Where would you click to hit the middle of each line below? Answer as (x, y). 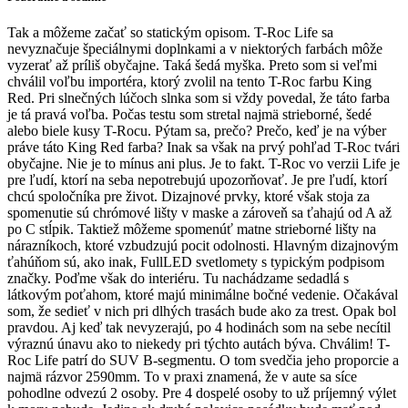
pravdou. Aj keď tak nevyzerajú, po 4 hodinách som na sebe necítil (199, 327)
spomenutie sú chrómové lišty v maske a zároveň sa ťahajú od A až (199, 212)
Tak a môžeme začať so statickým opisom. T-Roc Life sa (170, 32)
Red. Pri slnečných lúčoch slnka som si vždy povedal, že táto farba (199, 97)
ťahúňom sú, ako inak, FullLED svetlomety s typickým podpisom (196, 261)
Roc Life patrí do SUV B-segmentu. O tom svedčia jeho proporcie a (203, 360)
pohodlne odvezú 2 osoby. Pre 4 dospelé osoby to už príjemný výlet (202, 393)
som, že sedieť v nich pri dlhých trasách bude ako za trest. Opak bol (202, 311)
